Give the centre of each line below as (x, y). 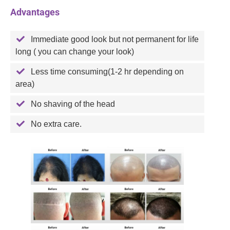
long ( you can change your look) (75, 52)
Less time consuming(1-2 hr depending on (107, 72)
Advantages (35, 12)
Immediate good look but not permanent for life (115, 40)
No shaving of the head (73, 104)
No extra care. (56, 124)
